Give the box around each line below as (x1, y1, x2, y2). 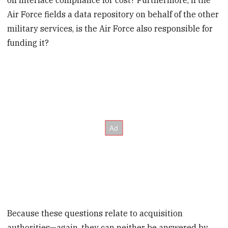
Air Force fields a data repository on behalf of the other (7, 9, 219, 19)
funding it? (7, 37, 49, 48)
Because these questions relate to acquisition (7, 208, 183, 219)
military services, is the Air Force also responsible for (7, 23, 213, 34)
